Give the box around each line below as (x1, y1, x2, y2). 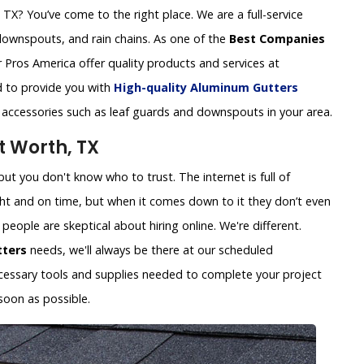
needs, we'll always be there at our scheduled (27, 242, 273, 258)
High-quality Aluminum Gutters (114, 80, 298, 96)
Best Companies (229, 31, 325, 47)
